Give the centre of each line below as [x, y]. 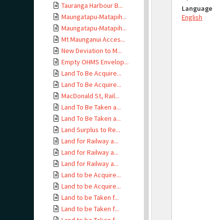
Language [197, 8]
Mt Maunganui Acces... [93, 39]
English [192, 17]
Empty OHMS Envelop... [95, 62]
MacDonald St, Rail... [90, 96]
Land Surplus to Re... [91, 130]
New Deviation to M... [92, 51]
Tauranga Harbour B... [92, 5]
